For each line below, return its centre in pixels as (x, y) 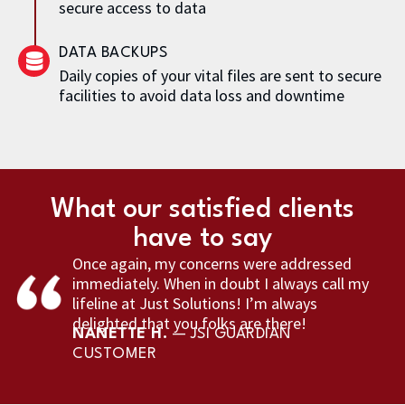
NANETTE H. (120, 334)
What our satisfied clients (202, 211)
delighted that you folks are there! (189, 324)
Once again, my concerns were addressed (212, 264)
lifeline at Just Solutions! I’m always (195, 304)
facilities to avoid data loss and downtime (202, 96)
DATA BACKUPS (113, 53)
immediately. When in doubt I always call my (221, 284)
